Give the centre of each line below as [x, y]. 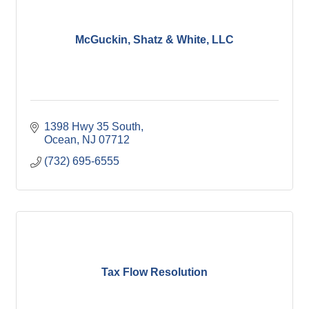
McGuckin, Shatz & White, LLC [154, 39]
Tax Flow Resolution [154, 272]
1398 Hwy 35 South [92, 127]
